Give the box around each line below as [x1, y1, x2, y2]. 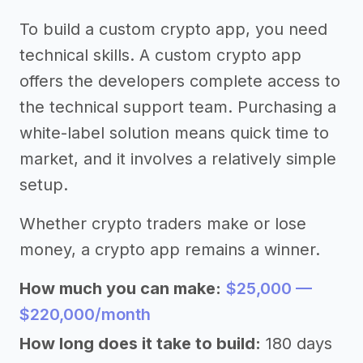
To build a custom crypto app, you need [19, 19, 327, 39]
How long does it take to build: [19, 334, 261, 353]
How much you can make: [19, 279, 221, 298]
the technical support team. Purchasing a [19, 97, 336, 117]
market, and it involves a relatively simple [19, 149, 336, 169]
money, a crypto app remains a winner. [19, 240, 320, 259]
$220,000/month [19, 305, 151, 324]
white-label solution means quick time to [19, 123, 329, 143]
